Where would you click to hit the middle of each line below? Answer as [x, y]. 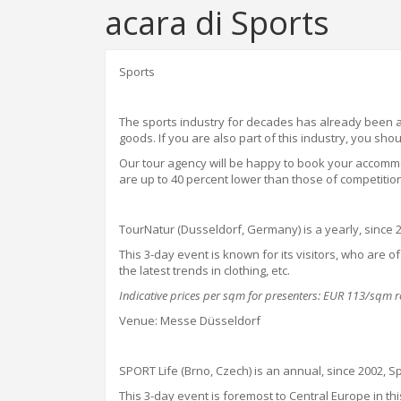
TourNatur [148, 229]
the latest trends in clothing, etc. [205, 270]
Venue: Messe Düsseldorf [190, 320]
